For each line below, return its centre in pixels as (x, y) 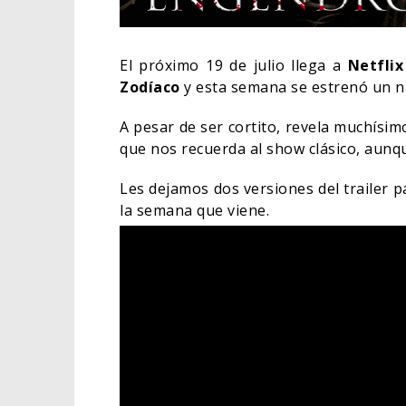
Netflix (376, 66)
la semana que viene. (194, 211)
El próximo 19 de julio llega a (234, 66)
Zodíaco (150, 87)
